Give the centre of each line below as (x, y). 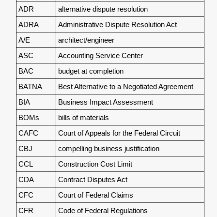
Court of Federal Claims (95, 195)
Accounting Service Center (100, 55)
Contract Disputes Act (93, 179)
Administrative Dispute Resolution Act (117, 24)
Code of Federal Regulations (103, 210)
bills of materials (83, 117)
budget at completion (91, 71)
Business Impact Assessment (105, 102)
